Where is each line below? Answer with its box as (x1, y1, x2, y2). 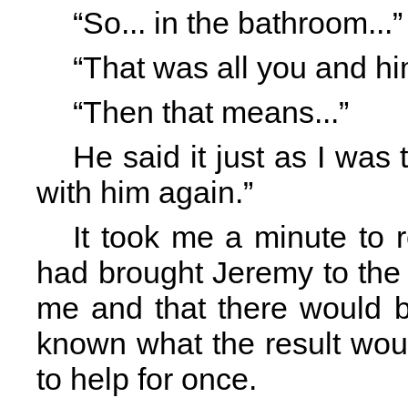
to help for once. (36, 362, 257, 396)
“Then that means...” (73, 95, 349, 129)
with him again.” (36, 175, 253, 209)
